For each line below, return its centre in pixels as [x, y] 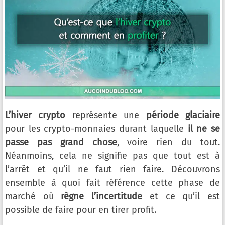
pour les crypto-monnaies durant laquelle [96, 129]
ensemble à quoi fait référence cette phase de [113, 183]
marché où [33, 196]
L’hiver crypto [35, 115]
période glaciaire [183, 115]
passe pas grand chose [61, 142]
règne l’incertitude [102, 196]
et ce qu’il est [181, 196]
